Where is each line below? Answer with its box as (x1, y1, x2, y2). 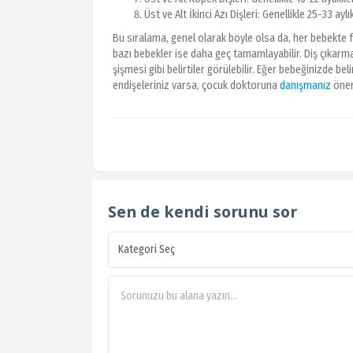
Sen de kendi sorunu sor (108, 201, 297, 223)
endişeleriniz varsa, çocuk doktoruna (113, 79, 280, 93)
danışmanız (280, 79, 331, 93)
